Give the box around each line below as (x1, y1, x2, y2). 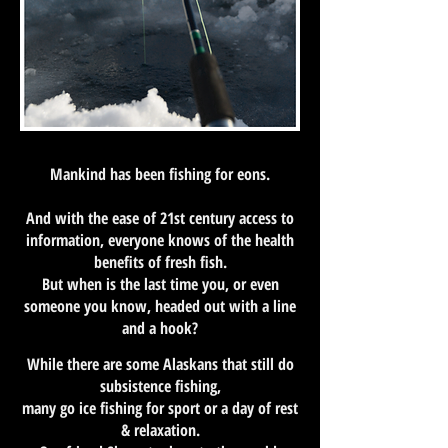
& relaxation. (120, 419, 200, 441)
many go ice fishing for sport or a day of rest (22, 397, 298, 419)
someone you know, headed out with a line (24, 295, 296, 317)
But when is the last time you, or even (41, 273, 279, 295)
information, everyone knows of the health (26, 229, 294, 251)
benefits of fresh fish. (93, 251, 227, 273)
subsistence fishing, (99, 375, 221, 397)
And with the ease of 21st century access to (26, 207, 294, 229)
